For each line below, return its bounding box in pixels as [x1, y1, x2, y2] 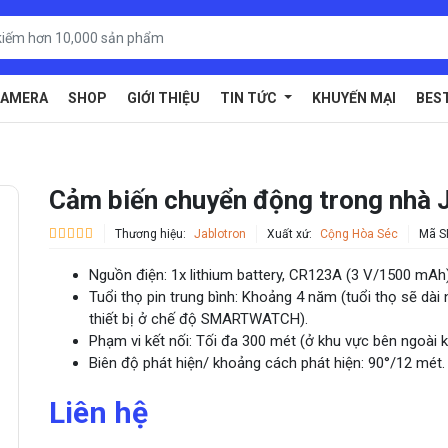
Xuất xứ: [267, 226, 315, 241]
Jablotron [194, 226, 246, 241]
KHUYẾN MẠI [312, 90, 397, 106]
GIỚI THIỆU [127, 90, 201, 106]
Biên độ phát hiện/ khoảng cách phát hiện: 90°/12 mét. [89, 354, 445, 372]
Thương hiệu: [115, 226, 189, 241]
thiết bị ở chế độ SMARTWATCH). [89, 310, 308, 328]
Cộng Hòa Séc [320, 226, 398, 241]
